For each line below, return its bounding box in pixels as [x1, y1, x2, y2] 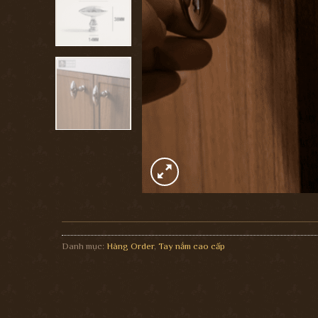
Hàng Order [106, 240, 154, 251]
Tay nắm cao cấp [158, 240, 225, 251]
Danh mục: [62, 240, 106, 251]
